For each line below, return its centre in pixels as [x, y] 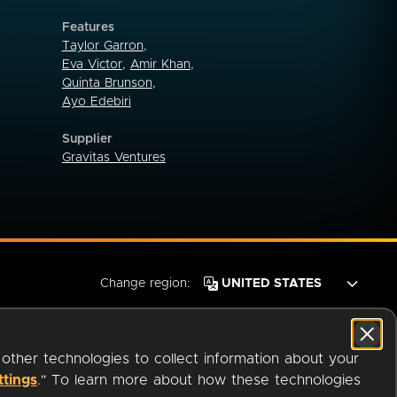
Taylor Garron [102, 46]
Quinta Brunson [107, 83]
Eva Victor [92, 64]
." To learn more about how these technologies [199, 380]
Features [88, 27]
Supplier [87, 139]
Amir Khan [160, 64]
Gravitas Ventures [113, 157]
